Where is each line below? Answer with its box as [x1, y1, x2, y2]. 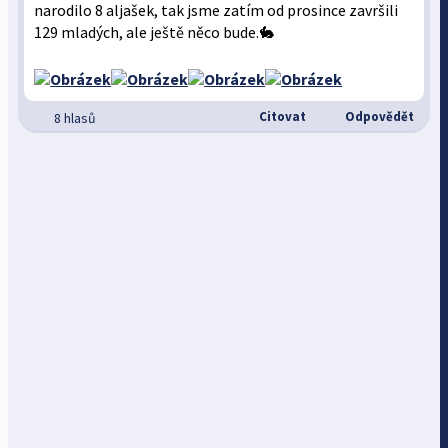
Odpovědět [341, 108, 414, 125]
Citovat [255, 108, 306, 125]
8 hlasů [54, 109, 97, 127]
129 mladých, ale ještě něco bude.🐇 [34, 23, 276, 42]
